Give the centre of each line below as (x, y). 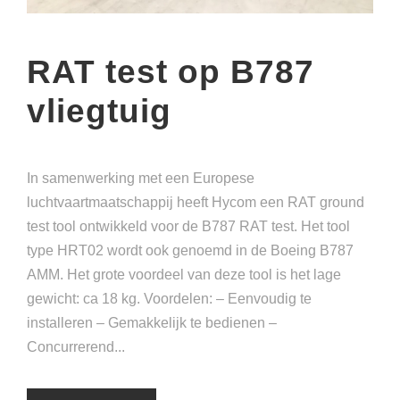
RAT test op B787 (171, 72)
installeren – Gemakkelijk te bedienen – (152, 323)
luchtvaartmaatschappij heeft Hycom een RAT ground (196, 203)
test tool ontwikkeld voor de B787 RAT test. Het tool (188, 227)
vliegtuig (99, 112)
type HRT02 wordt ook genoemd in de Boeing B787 (190, 251)
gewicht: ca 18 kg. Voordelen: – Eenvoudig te (169, 299)
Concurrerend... (76, 347)
